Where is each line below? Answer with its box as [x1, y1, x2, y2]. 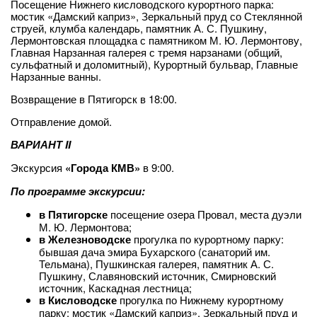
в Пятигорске [39, 207, 108, 222]
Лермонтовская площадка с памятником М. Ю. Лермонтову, [11, 33, 302, 47]
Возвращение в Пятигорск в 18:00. [11, 91, 177, 106]
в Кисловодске [39, 292, 117, 308]
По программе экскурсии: [11, 183, 145, 199]
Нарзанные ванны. [11, 69, 101, 83]
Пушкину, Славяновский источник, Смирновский [39, 268, 276, 283]
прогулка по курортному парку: [131, 231, 284, 246]
